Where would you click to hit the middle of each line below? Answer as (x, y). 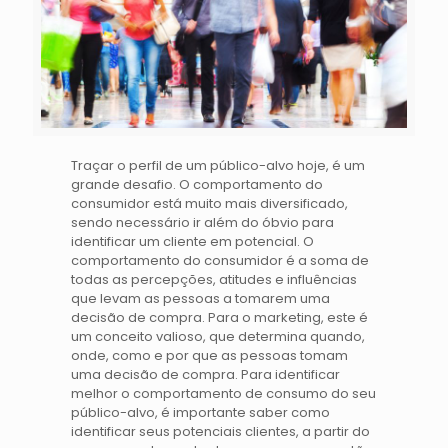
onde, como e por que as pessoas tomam (210, 355)
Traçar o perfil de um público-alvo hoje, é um (218, 165)
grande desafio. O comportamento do (197, 184)
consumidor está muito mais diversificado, (210, 203)
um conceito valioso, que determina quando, (218, 336)
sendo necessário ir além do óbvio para (203, 222)
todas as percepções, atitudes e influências (214, 279)
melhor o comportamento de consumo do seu (224, 393)
